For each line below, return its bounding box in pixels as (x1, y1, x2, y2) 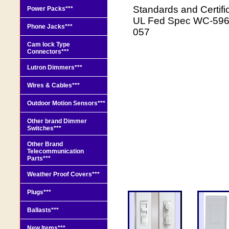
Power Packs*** (27, 5, 73, 12)
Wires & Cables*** (27, 81, 80, 89)
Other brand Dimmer (27, 117, 87, 125)
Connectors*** (27, 48, 69, 55)
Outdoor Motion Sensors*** (27, 99, 105, 107)
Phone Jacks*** (27, 22, 73, 30)
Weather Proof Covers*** (27, 170, 100, 178)
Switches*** (27, 124, 61, 132)
